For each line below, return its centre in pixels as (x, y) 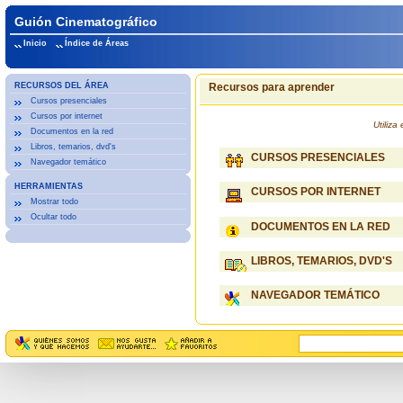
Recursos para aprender (271, 87)
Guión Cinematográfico (85, 22)
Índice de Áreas (96, 43)
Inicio (35, 43)
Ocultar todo (53, 217)
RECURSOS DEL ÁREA (61, 85)
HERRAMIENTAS (48, 186)
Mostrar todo (54, 201)
